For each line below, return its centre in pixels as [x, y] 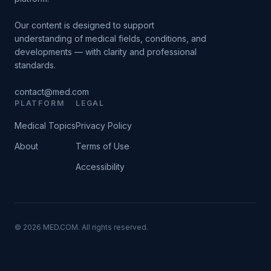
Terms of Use [103, 146]
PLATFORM [40, 103]
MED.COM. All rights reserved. [95, 227]
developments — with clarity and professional [106, 52]
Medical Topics [45, 126]
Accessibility [100, 167]
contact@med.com [52, 92]
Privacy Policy [104, 126]
